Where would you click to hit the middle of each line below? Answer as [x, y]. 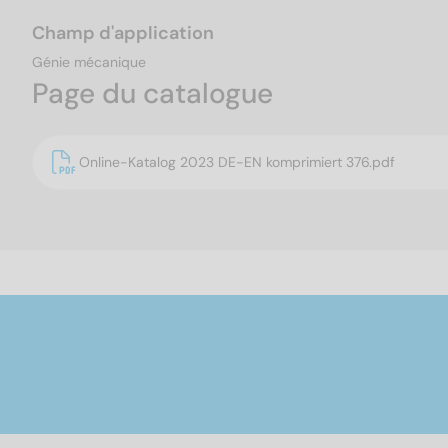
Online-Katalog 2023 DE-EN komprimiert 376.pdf [237, 162]
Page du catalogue [152, 94]
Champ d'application [123, 33]
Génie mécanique [89, 62]
